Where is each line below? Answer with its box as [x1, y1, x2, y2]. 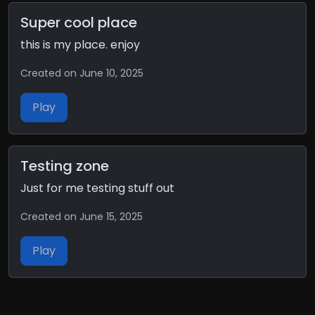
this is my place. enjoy [20, 37, 140, 53]
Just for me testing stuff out [20, 180, 174, 197]
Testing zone [20, 156, 109, 176]
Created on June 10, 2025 [20, 66, 143, 81]
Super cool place [20, 13, 137, 33]
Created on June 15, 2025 [20, 210, 143, 224]
